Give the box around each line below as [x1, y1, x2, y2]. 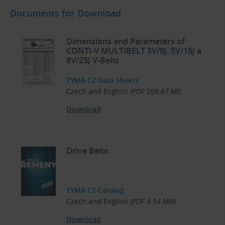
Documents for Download [10, 7, 121, 20]
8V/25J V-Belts [66, 54, 119, 66]
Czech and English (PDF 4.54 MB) [66, 196, 176, 206]
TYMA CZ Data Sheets [66, 75, 139, 85]
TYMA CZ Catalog [66, 185, 124, 195]
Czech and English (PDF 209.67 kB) [66, 86, 181, 96]
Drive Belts [66, 145, 108, 157]
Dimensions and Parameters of [66, 35, 185, 47]
